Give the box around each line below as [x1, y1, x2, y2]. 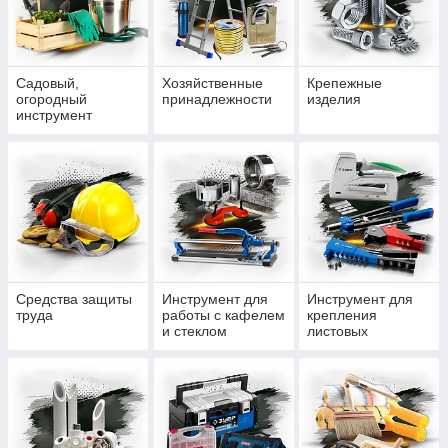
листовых [307, 323, 369, 340]
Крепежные [307, 75, 383, 92]
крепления [307, 307, 378, 324]
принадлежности [161, 91, 272, 108]
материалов [307, 339, 387, 356]
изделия [307, 91, 362, 108]
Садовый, [16, 75, 79, 92]
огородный [16, 91, 87, 108]
